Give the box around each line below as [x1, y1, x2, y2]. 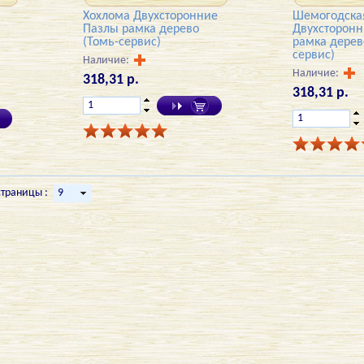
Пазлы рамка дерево [83, 22, 200, 36]
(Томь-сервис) [83, 35, 162, 49]
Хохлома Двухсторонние [83, 9, 219, 23]
